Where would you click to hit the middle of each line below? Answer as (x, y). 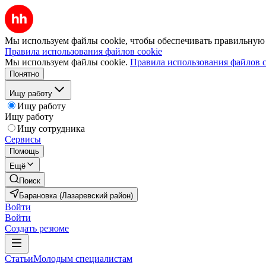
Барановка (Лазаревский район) (76, 196)
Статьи (19, 259)
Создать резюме (37, 228)
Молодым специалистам (83, 259)
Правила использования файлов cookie (83, 51)
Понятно (24, 74)
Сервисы (23, 139)
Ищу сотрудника (51, 129)
